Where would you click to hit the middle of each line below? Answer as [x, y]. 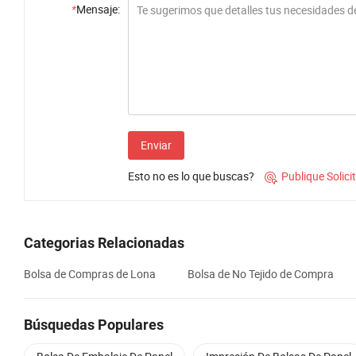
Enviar [156, 145]
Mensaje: [98, 10]
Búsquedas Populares [94, 325]
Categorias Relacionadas [104, 243]
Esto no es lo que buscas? [191, 176]
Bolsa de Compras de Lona [90, 274]
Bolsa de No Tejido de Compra [261, 274]
